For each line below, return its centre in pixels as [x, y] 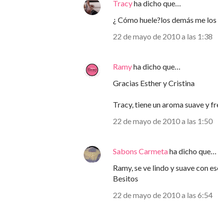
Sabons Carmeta [140, 151]
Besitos [126, 178]
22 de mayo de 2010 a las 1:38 [163, 36]
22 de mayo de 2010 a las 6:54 [163, 195]
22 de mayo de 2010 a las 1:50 [163, 121]
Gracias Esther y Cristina [154, 83]
